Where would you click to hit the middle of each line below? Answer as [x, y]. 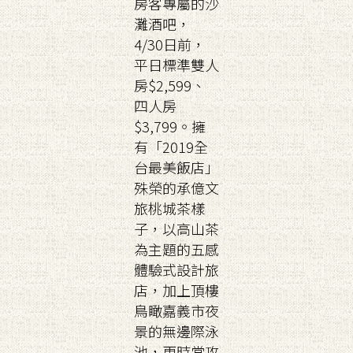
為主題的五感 [176, 249]
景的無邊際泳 [176, 331]
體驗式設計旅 [176, 269]
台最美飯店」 [176, 167]
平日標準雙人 [176, 65]
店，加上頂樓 [176, 290]
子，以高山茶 [176, 229]
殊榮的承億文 [176, 188]
